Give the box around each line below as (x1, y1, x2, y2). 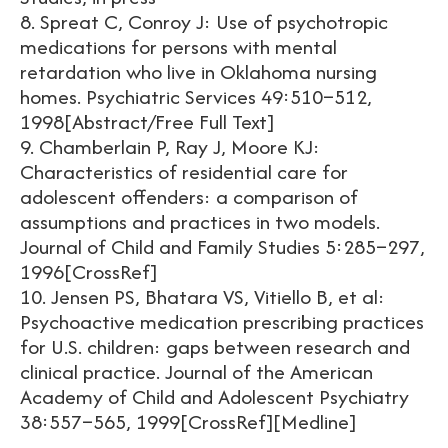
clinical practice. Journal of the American (20, 357, 373, 386)
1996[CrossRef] (20, 257, 167, 286)
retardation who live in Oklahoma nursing (20, 57, 377, 86)
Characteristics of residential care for (20, 157, 348, 186)
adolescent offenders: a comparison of (20, 182, 358, 211)
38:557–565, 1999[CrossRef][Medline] (20, 407, 366, 436)
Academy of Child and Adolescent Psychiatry (20, 382, 409, 411)
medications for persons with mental (20, 32, 337, 61)
